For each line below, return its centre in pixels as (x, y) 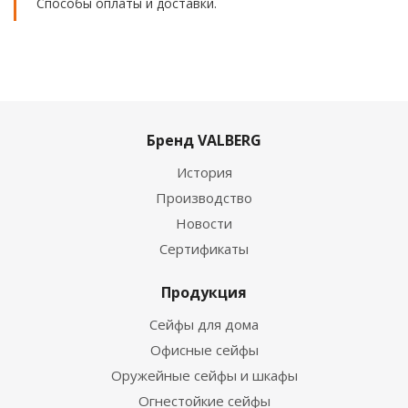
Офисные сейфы (204, 350)
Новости (204, 223)
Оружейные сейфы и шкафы (204, 375)
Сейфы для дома (204, 324)
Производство (204, 198)
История (204, 172)
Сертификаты (204, 249)
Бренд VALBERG (204, 140)
